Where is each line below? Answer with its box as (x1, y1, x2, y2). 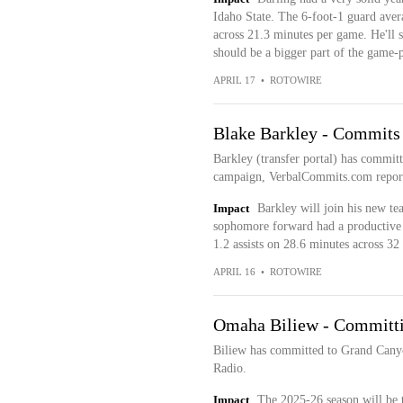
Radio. (212, 362, 246, 375)
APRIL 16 (212, 266, 255, 277)
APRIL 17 (212, 75, 255, 85)
